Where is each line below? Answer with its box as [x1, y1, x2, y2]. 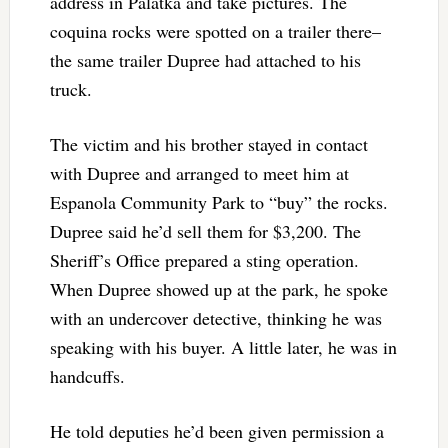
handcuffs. [49, 363, 131, 388]
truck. [49, 76, 98, 101]
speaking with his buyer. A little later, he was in [49, 334, 397, 359]
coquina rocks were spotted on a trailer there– [49, 18, 381, 43]
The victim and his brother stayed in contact [49, 131, 368, 156]
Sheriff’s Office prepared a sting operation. [49, 247, 359, 272]
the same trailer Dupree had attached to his [49, 47, 361, 72]
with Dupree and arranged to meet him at [49, 160, 349, 185]
